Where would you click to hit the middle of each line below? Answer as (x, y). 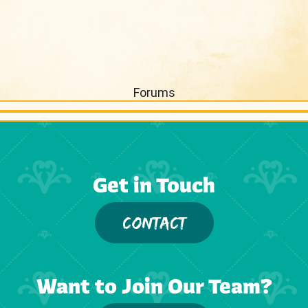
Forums (154, 92)
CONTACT (154, 222)
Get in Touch (154, 184)
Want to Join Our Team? (154, 285)
